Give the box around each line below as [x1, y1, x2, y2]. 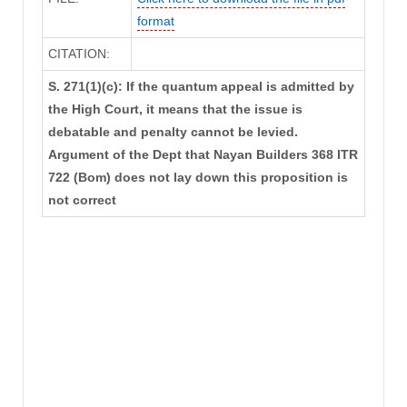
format [136, 14, 174, 29]
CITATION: [47, 46, 110, 62]
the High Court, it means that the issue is [47, 102, 303, 117]
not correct [47, 193, 116, 208]
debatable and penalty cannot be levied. [47, 124, 298, 140]
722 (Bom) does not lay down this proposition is [47, 170, 348, 185]
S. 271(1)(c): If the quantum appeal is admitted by [47, 79, 354, 94]
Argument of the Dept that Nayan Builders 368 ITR [47, 147, 358, 163]
